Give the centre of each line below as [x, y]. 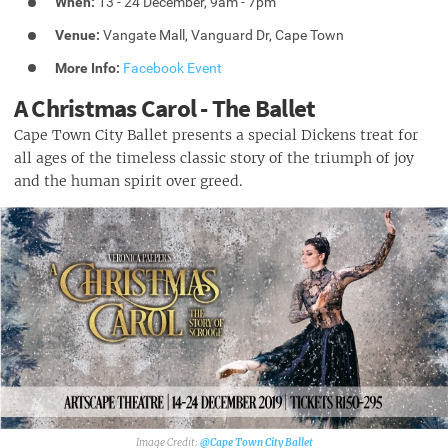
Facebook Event [173, 68]
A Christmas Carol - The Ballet [165, 108]
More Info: [88, 68]
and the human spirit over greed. [128, 181]
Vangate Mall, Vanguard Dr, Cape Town [222, 35]
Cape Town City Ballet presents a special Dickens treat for [216, 135]
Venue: [78, 35]
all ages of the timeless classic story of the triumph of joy [214, 158]
